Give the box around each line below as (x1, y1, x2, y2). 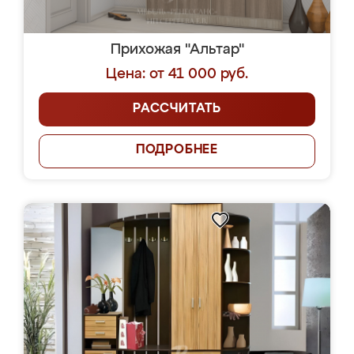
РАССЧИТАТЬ (133, 103, 221, 115)
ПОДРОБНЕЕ (135, 144, 219, 156)
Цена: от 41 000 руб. (106, 67, 248, 81)
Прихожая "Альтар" (110, 43, 244, 57)
